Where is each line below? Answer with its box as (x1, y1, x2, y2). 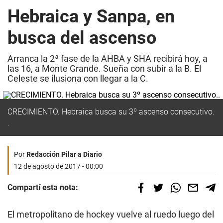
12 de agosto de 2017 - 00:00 (14, 162, 103, 170)
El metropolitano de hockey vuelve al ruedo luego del (7, 209, 214, 220)
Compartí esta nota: (7, 183, 78, 192)
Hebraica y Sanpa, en (7, 6, 175, 27)
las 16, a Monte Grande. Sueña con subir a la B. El (7, 63, 201, 74)
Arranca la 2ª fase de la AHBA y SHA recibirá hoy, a (7, 53, 208, 64)
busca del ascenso (7, 27, 156, 48)
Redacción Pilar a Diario (26, 150, 102, 158)
